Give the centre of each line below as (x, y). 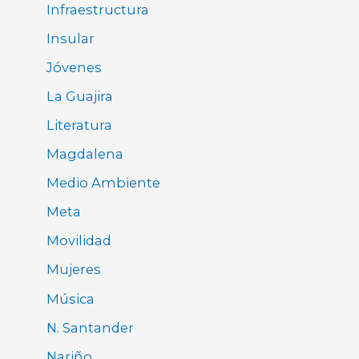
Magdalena (85, 154)
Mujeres (74, 270)
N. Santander (91, 327)
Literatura (80, 125)
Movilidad (79, 241)
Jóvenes (75, 67)
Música (71, 298)
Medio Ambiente (104, 183)
